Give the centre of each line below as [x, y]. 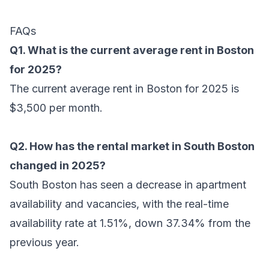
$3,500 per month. [56, 107]
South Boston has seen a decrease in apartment [128, 184]
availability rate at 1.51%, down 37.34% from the [130, 223]
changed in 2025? [58, 165]
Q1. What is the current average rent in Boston [132, 50]
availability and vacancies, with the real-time [119, 204]
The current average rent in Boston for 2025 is [124, 88]
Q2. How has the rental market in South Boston [132, 146]
